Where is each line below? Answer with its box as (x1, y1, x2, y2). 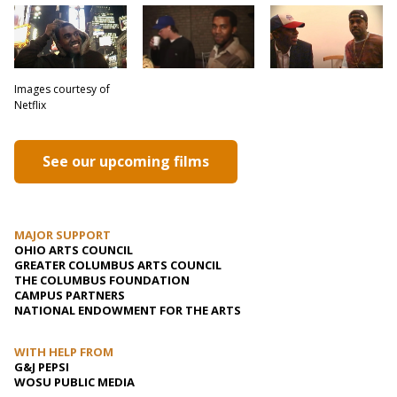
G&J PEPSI (14, 359, 69, 376)
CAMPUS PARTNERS (14, 287, 125, 304)
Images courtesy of (14, 81, 110, 97)
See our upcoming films (43, 151, 209, 171)
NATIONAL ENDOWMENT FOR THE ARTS (14, 302, 241, 319)
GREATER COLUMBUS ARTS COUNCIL (14, 257, 222, 274)
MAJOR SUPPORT (14, 227, 111, 244)
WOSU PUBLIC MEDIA (14, 374, 135, 391)
